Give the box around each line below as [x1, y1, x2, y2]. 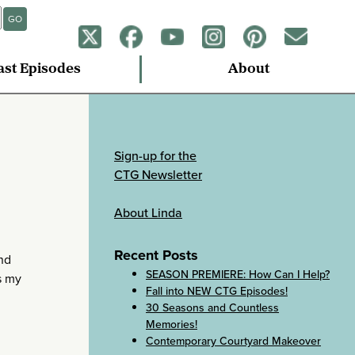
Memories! [146, 315, 197, 333]
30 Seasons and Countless [146, 299, 279, 316]
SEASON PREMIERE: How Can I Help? [146, 265, 330, 283]
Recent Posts [114, 245, 198, 265]
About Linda [114, 204, 182, 222]
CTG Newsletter [114, 166, 202, 184]
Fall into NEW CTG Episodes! [146, 282, 288, 300]
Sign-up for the [114, 147, 197, 165]
